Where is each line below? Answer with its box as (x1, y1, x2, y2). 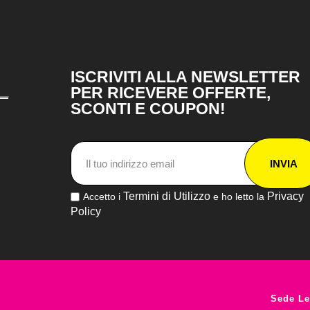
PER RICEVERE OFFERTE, (71, 84, 271, 102)
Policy (71, 205, 101, 217)
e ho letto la (210, 191, 267, 203)
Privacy (267, 190, 304, 203)
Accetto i (83, 191, 123, 203)
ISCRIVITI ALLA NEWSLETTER (71, 68, 300, 86)
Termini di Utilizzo (123, 190, 210, 203)
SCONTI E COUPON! (71, 100, 226, 118)
